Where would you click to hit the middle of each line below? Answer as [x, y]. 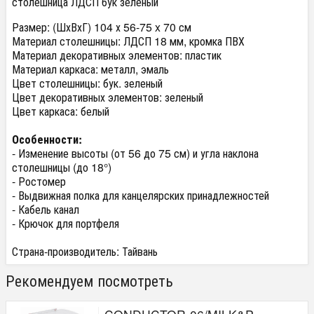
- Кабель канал [46, 209]
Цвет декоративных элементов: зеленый [108, 97]
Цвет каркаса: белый [61, 111]
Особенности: [47, 139]
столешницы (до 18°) [62, 167]
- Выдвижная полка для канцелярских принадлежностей [141, 195]
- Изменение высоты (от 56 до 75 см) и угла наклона [135, 153]
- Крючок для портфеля [66, 223]
